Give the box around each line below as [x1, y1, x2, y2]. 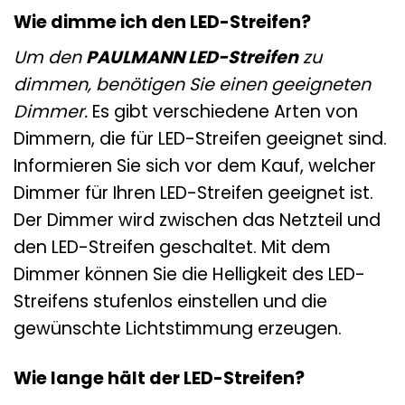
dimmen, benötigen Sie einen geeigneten [14, 72, 371, 98]
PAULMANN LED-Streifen [86, 45, 298, 71]
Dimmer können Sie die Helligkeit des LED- [14, 262, 365, 287]
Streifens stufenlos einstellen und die [14, 289, 327, 315]
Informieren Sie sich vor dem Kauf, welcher [14, 154, 376, 179]
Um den [14, 45, 86, 71]
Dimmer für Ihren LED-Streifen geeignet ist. [14, 181, 373, 206]
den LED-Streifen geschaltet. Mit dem [14, 235, 331, 260]
